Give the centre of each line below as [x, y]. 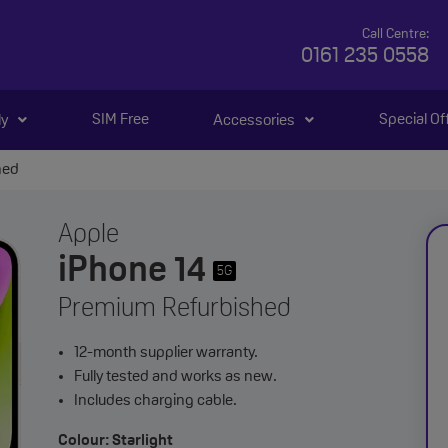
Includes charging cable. [155, 401]
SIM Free [120, 120]
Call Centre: [395, 34]
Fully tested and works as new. [175, 377]
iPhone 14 [135, 272]
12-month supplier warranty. [166, 353]
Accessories [254, 120]
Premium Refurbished [174, 309]
